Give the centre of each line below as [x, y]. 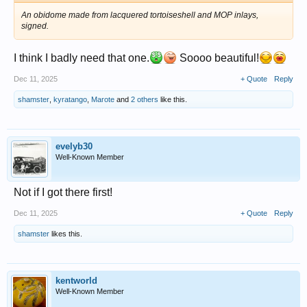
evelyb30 [74, 147]
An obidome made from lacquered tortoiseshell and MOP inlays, [140, 15]
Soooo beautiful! [218, 58]
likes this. [66, 234]
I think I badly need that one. [82, 58]
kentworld [76, 281]
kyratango [70, 100]
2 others [145, 100]
